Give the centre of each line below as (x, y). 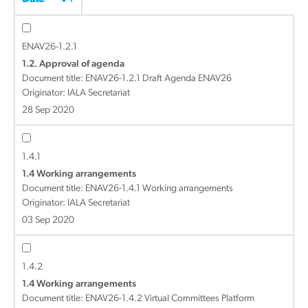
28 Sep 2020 (48, 110)
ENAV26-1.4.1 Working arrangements (159, 189)
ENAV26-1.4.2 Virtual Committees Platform (170, 299)
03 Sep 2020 (48, 220)
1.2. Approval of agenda (73, 64)
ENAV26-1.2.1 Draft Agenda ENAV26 (158, 79)
